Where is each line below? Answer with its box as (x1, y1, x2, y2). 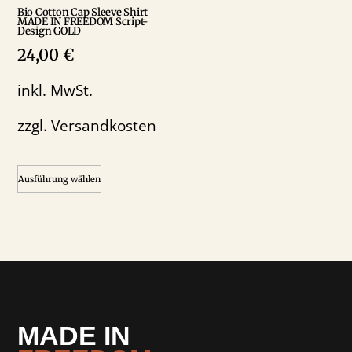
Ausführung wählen (18, 173, 101, 185)
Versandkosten (51, 115, 156, 136)
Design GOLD (17, 24, 82, 38)
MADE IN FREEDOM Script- (17, 15, 149, 28)
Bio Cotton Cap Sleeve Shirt (17, 5, 148, 19)
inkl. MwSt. (17, 79, 93, 101)
